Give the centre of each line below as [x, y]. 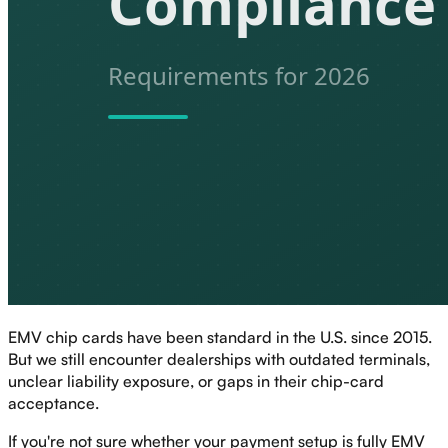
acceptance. [53, 402]
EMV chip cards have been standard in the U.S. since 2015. [220, 336]
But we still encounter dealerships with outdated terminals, [219, 358]
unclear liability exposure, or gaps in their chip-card [196, 380]
